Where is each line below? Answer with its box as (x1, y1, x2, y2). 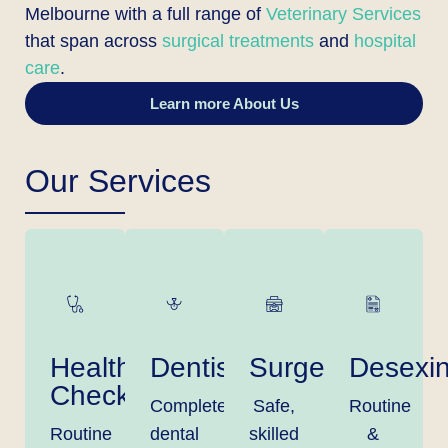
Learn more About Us (149, 95, 299, 113)
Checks (50, 380, 144, 412)
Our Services (25, 163, 211, 200)
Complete (149, 396, 227, 417)
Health (50, 352, 132, 384)
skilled (249, 424, 299, 445)
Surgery (249, 352, 348, 384)
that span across (25, 31, 162, 52)
